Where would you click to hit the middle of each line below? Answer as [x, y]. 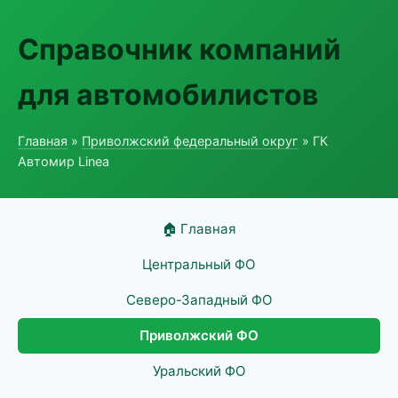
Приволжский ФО [199, 335]
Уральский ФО [199, 371]
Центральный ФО [199, 264]
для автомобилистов [168, 95]
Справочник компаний [179, 49]
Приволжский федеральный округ [190, 141]
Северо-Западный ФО [199, 300]
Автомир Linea [64, 161]
